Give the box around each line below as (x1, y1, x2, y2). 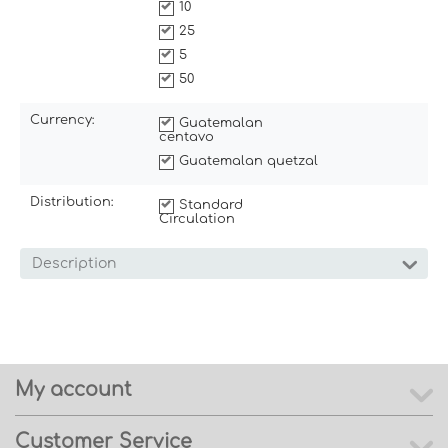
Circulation (159, 211, 235, 226)
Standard (179, 197, 243, 212)
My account (15, 378, 132, 400)
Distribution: (30, 194, 114, 209)
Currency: (30, 112, 95, 127)
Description (32, 255, 116, 271)
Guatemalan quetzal (179, 153, 318, 168)
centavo (159, 129, 214, 144)
